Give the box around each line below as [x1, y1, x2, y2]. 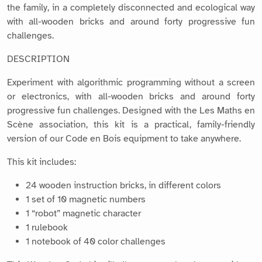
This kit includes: [7, 156, 76, 168]
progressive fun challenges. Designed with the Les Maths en [7, 104, 255, 116]
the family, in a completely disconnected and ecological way [7, 1, 255, 13]
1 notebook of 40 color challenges [26, 235, 166, 247]
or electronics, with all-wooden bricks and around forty [7, 90, 255, 102]
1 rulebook [26, 221, 68, 233]
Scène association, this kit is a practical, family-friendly [7, 118, 255, 130]
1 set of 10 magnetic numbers [26, 193, 146, 205]
